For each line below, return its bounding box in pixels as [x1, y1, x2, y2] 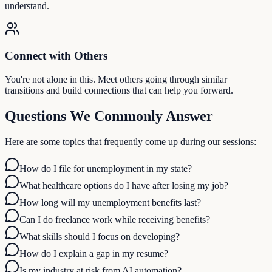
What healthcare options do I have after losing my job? [19, 180, 228, 191]
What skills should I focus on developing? [19, 231, 180, 242]
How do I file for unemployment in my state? [19, 163, 192, 174]
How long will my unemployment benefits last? [19, 197, 201, 208]
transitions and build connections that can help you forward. [5, 84, 233, 95]
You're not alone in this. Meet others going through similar [5, 73, 227, 84]
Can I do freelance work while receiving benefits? [19, 214, 210, 225]
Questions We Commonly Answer [5, 107, 213, 124]
